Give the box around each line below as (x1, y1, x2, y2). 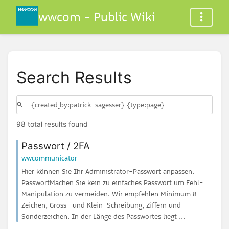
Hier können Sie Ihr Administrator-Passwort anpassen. (21, 166, 194, 176)
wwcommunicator (21, 153, 77, 163)
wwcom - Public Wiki (38, 9, 155, 25)
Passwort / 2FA (21, 140, 90, 152)
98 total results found (16, 120, 88, 129)
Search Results (16, 67, 132, 87)
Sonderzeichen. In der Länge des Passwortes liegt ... (21, 211, 185, 221)
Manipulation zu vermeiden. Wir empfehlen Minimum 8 (21, 189, 197, 198)
